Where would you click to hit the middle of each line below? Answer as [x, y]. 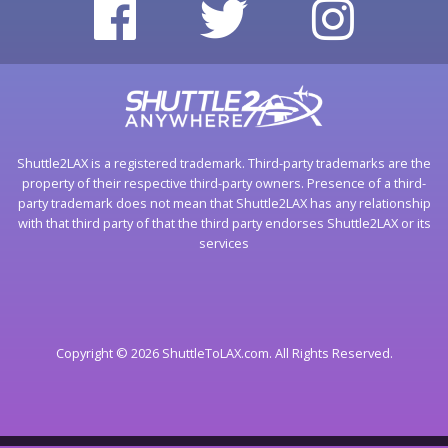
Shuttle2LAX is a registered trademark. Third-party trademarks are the [224, 162]
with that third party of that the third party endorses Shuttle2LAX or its [224, 222]
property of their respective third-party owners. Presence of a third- [224, 182]
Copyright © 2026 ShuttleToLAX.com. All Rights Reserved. [224, 352]
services [224, 242]
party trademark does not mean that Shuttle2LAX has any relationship [224, 202]
